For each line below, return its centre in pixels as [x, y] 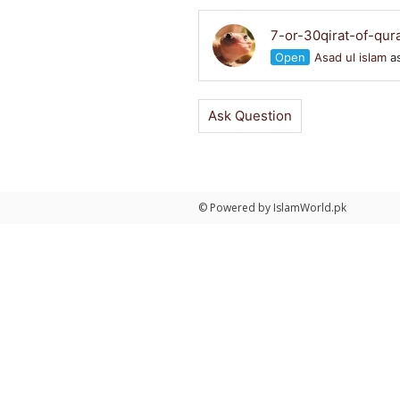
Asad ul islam [350, 57]
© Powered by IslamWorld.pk [272, 208]
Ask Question [250, 116]
